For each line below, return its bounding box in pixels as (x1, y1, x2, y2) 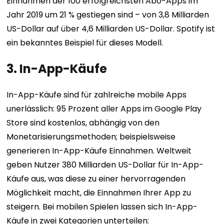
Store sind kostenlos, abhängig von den (6, 117, 160, 128)
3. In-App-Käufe (6, 60, 107, 77)
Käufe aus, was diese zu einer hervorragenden (6, 173, 186, 184)
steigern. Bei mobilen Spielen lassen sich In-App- (6, 201, 198, 212)
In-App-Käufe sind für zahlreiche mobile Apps (6, 89, 187, 100)
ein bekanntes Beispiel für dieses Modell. (6, 37, 163, 48)
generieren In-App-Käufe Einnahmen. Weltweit (6, 145, 192, 156)
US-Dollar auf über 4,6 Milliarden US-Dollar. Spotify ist (6, 23, 215, 34)
